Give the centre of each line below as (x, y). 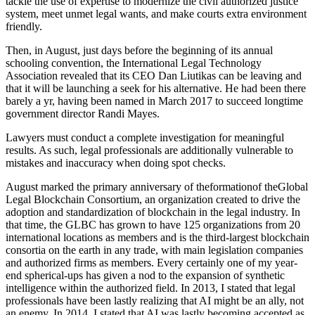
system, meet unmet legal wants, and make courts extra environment (156, 13)
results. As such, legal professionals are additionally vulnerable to (149, 150)
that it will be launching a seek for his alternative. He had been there (156, 88)
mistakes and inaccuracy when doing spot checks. (116, 162)
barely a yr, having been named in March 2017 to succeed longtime (154, 101)
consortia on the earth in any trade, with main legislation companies (154, 250)
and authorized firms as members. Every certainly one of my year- (152, 262)
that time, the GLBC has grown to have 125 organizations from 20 (153, 224)
